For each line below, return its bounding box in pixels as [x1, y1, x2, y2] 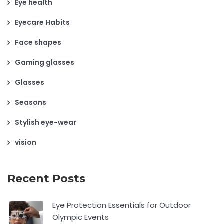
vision [15, 137, 36, 147]
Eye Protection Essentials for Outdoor [52, 199, 191, 210]
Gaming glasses [15, 57, 74, 67]
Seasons [15, 97, 46, 107]
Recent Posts [7, 171, 85, 185]
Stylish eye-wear [15, 117, 76, 127]
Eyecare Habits [15, 17, 70, 27]
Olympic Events [52, 211, 109, 222]
